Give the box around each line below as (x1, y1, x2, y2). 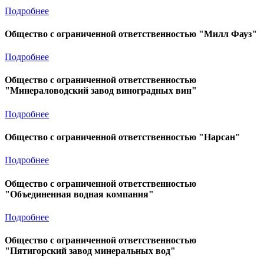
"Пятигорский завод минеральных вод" (5, 246, 176, 256)
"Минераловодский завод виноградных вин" (5, 85, 197, 96)
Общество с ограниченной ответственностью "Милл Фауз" (5, 28, 257, 39)
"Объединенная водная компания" (5, 189, 154, 199)
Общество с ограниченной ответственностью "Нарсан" (5, 132, 240, 143)
